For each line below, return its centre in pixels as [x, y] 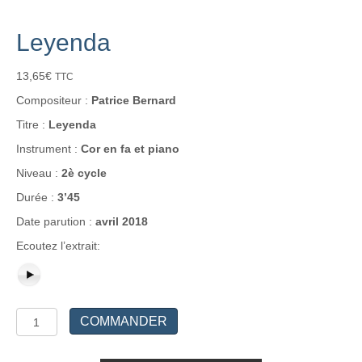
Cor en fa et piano [130, 149]
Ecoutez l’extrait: [58, 246]
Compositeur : [54, 101]
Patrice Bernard [134, 101]
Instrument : [48, 149]
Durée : [37, 198]
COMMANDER [123, 322]
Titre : [32, 125]
